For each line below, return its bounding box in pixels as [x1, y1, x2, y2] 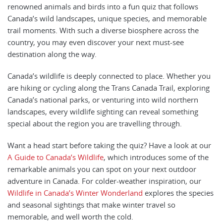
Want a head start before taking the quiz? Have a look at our [7, 140, 211, 151]
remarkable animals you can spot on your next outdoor [7, 164, 196, 174]
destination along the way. [7, 49, 97, 59]
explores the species [143, 188, 214, 198]
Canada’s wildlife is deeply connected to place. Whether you [7, 71, 211, 81]
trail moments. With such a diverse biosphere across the [7, 25, 199, 36]
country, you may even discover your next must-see [7, 37, 184, 48]
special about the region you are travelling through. [7, 118, 182, 129]
